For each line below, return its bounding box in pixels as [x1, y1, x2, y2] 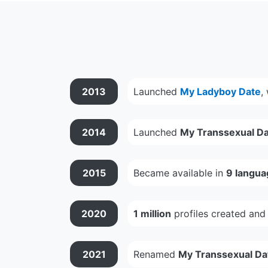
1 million [133, 207, 171, 220]
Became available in [133, 166, 226, 179]
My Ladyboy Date [180, 85, 261, 98]
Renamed [133, 248, 178, 260]
